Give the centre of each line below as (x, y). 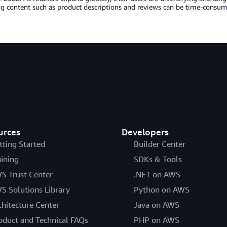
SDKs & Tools (158, 159)
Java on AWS (156, 205)
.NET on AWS (157, 174)
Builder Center (159, 144)
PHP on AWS (156, 220)
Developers (145, 132)
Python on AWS (161, 190)
